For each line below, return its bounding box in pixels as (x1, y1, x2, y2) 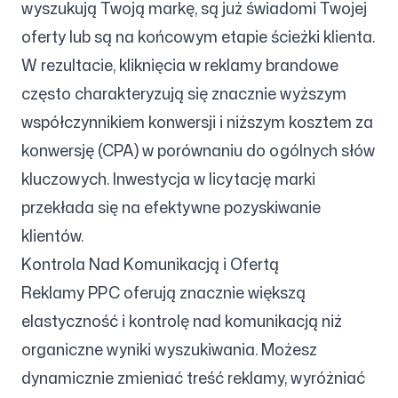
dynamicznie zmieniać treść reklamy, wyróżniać (21, 366, 365, 389)
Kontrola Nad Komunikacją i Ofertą (21, 252, 279, 275)
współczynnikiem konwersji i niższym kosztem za (21, 110, 373, 133)
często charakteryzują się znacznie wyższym (21, 82, 346, 105)
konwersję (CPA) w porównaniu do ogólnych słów (21, 139, 375, 162)
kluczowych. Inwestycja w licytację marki (21, 167, 315, 190)
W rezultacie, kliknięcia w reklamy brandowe (21, 53, 338, 76)
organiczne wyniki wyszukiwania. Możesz (21, 338, 317, 361)
